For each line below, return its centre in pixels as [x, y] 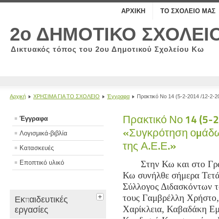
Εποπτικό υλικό [42, 163]
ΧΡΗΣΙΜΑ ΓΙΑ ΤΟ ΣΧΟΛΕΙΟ [66, 97]
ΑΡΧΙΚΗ [133, 11]
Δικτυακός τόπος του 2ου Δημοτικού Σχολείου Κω [108, 49]
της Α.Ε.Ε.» [149, 146]
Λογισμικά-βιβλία [44, 133]
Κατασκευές [37, 148]
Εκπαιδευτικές [41, 199]
